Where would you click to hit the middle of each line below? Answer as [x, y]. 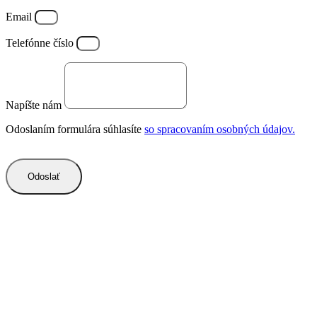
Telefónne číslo [41, 43]
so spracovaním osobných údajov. [220, 129]
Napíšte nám [35, 105]
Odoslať [44, 177]
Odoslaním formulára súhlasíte [75, 129]
